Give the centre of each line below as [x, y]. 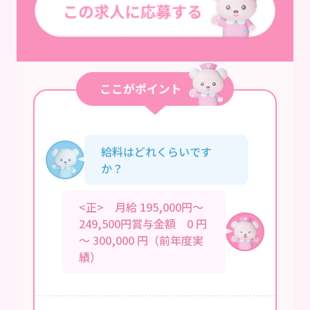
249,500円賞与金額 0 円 [143, 223]
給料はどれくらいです [156, 151]
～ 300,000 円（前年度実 [141, 240]
